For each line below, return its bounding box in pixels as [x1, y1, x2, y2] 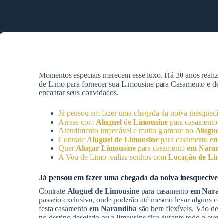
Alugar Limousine [76, 144, 136, 152]
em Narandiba [89, 204, 137, 213]
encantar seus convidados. [39, 89, 119, 97]
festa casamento [39, 204, 89, 213]
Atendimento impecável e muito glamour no [58, 127, 195, 135]
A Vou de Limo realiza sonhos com [58, 153, 168, 161]
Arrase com [58, 118, 96, 126]
